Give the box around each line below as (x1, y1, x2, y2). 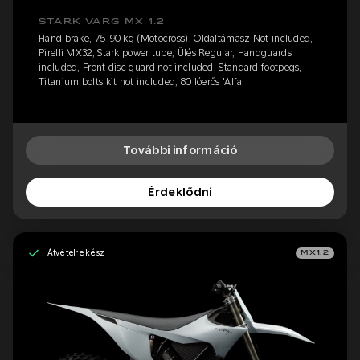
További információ (122, 143, 238, 157)
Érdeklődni (148, 185, 212, 198)
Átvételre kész (47, 247, 104, 258)
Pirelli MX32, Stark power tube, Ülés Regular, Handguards (39, 47, 292, 59)
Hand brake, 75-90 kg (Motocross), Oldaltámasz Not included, (39, 32, 313, 44)
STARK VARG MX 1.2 (39, 17, 166, 26)
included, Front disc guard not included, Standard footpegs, (39, 61, 302, 73)
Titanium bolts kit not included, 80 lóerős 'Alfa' (39, 76, 245, 88)
